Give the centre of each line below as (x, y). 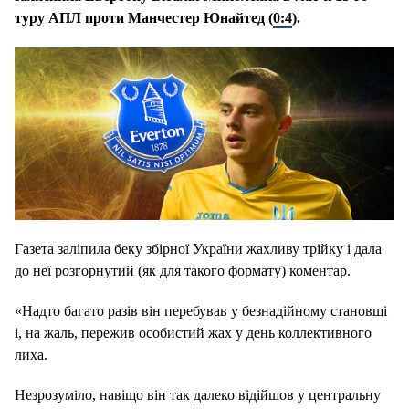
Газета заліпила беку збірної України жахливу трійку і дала (198, 249)
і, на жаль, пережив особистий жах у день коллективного (193, 333)
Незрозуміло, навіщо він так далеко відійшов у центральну (198, 395)
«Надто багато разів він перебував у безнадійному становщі (201, 311)
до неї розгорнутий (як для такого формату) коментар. (183, 271)
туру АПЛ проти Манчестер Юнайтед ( (144, 18)
